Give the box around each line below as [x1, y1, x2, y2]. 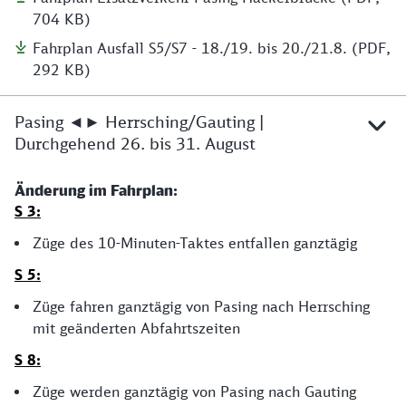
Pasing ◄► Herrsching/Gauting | [14, 111, 264, 131]
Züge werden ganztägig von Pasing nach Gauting [33, 382, 356, 401]
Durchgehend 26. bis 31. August [14, 132, 256, 153]
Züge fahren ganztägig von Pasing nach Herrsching [33, 296, 370, 315]
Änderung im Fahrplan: [14, 180, 178, 199]
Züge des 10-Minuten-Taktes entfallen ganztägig [33, 233, 357, 252]
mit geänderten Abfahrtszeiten [33, 318, 240, 337]
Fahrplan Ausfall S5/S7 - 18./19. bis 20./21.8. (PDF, [33, 38, 391, 57]
